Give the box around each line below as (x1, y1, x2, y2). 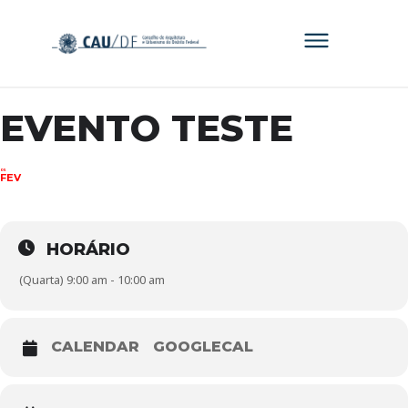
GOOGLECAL (153, 338, 253, 355)
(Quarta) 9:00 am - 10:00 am (19, 271, 165, 288)
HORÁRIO (46, 240, 130, 260)
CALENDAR (51, 338, 139, 355)
